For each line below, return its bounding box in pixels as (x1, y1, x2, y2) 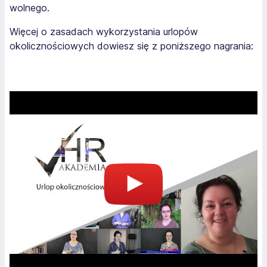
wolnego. (10, 2, 49, 14)
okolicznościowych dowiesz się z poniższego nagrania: (10, 40, 253, 52)
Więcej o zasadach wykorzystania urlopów (10, 26, 198, 38)
